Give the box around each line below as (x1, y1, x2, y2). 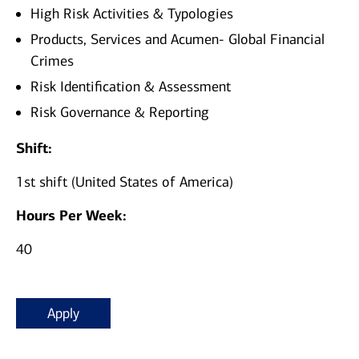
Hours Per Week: (16, 207, 131, 225)
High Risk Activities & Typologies (30, 5, 233, 23)
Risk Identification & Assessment (30, 78, 235, 96)
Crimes (30, 52, 78, 71)
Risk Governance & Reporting (30, 103, 209, 122)
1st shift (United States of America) (16, 173, 233, 192)
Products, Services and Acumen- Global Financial (30, 30, 325, 49)
